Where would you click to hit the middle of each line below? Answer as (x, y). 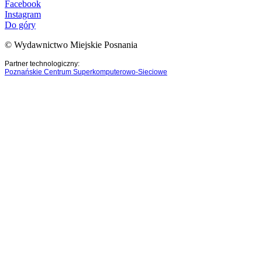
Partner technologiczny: (44, 63)
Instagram (23, 14)
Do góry (20, 25)
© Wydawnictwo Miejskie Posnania (71, 44)
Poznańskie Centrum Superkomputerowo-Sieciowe (86, 72)
